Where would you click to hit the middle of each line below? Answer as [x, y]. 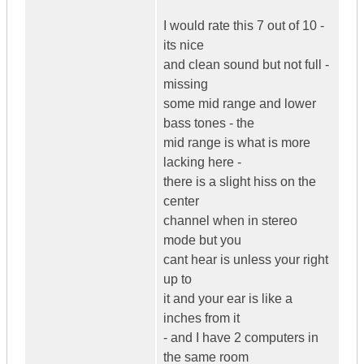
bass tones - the [209, 123]
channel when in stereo [230, 221]
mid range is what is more [237, 143]
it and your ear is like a [228, 299]
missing [186, 84]
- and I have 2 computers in [241, 338]
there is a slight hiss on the [240, 182]
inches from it [201, 318]
